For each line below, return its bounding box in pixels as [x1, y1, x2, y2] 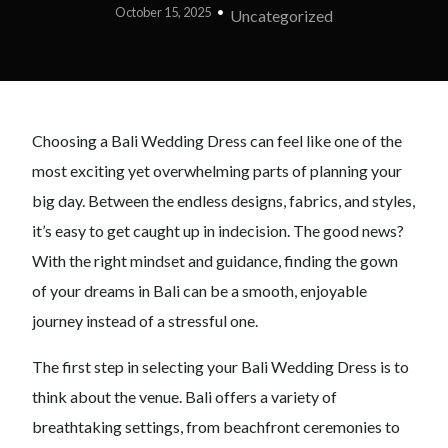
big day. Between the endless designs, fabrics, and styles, [32, 191, 416, 211]
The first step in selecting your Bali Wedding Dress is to [32, 357, 410, 377]
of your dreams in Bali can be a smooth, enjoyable [32, 281, 368, 301]
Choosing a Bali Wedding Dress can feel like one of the [32, 131, 403, 151]
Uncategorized [230, 6, 334, 26]
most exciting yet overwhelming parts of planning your [32, 161, 403, 181]
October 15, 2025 [114, 4, 211, 21]
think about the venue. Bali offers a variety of [32, 387, 338, 407]
